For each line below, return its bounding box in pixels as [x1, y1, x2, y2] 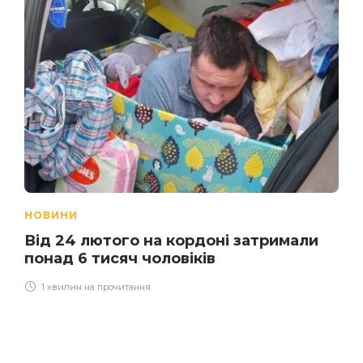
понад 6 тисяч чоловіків [24, 249, 216, 267]
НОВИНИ [24, 208, 78, 221]
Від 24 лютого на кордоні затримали [24, 231, 318, 250]
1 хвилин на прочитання [39, 280, 151, 293]
